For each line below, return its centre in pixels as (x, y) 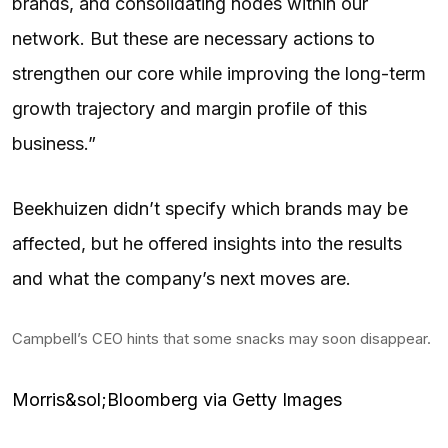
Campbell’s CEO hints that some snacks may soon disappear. (221, 338)
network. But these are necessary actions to (193, 38)
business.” (54, 143)
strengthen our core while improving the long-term (219, 73)
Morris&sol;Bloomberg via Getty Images (177, 399)
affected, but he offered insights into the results (207, 243)
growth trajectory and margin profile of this (189, 108)
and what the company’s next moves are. (184, 278)
